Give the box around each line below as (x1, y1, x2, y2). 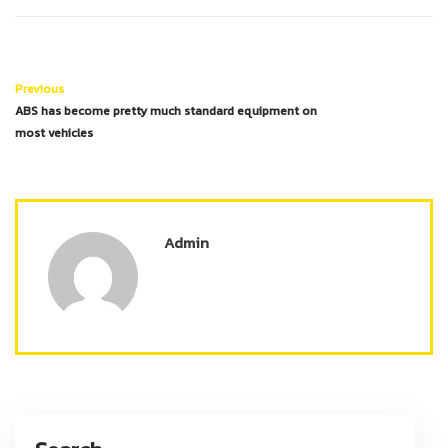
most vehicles (15, 123, 93, 142)
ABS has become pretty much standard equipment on (15, 101, 317, 120)
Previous (15, 79, 64, 98)
